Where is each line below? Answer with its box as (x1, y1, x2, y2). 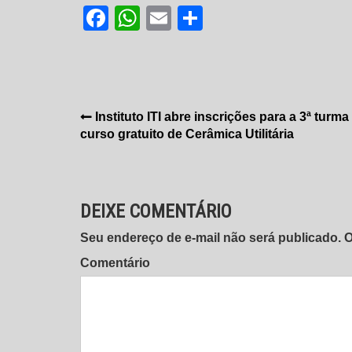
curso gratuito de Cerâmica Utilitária (80, 126, 294, 141)
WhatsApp (140, 3, 256, 32)
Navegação (79, 106, 184, 134)
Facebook (108, 3, 220, 32)
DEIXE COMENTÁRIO (80, 200, 232, 222)
